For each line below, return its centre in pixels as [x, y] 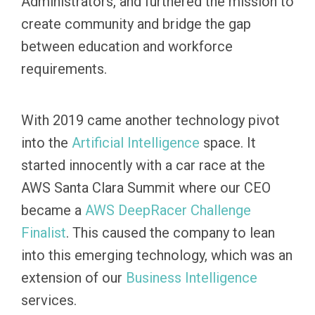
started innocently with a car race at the [143, 165]
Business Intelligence [192, 278]
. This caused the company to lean [171, 233]
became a [53, 210]
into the [46, 143]
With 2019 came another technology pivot [150, 120]
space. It [228, 143]
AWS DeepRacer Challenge [168, 210]
